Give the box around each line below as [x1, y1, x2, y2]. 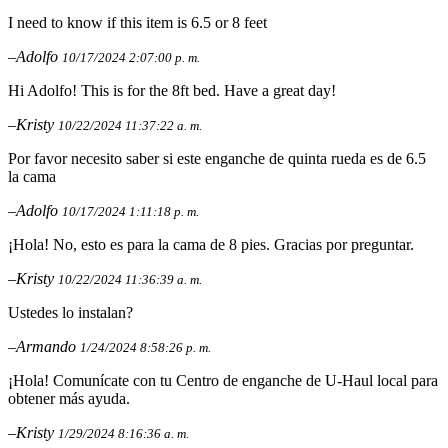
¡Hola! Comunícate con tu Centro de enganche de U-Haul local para [8, 372, 438, 390]
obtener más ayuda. [8, 390, 130, 408]
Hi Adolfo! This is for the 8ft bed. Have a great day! [8, 82, 336, 100]
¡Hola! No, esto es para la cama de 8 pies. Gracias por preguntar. [8, 236, 414, 254]
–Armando [8, 338, 80, 356]
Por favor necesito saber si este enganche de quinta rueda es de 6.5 [8, 150, 426, 168]
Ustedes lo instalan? [8, 304, 133, 322]
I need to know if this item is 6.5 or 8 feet [8, 14, 267, 32]
